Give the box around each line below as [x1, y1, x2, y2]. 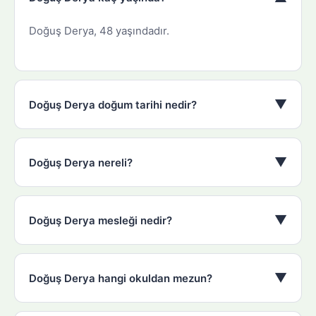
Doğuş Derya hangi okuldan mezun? [29, 271, 212, 285]
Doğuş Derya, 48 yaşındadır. [29, 24, 169, 38]
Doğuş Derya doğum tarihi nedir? [29, 97, 197, 111]
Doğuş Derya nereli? [29, 155, 133, 169]
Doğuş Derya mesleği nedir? [29, 213, 172, 227]
